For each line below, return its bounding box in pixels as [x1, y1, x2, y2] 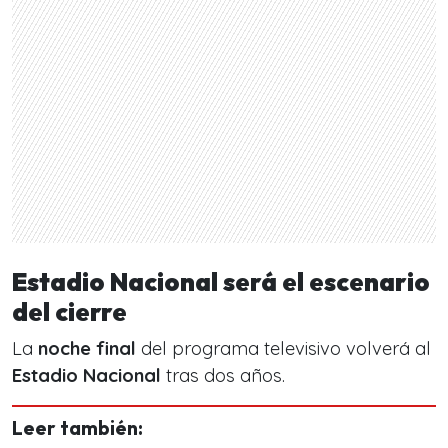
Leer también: [12, 416, 143, 441]
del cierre [12, 296, 127, 329]
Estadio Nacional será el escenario [12, 266, 430, 299]
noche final [38, 337, 136, 361]
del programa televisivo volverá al [136, 337, 431, 361]
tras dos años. [161, 364, 285, 388]
